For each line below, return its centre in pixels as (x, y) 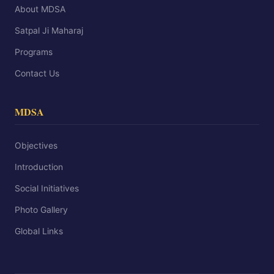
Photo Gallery (41, 210)
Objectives (36, 146)
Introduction (39, 167)
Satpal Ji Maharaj (49, 31)
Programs (34, 52)
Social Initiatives (47, 188)
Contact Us (37, 73)
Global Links (39, 231)
